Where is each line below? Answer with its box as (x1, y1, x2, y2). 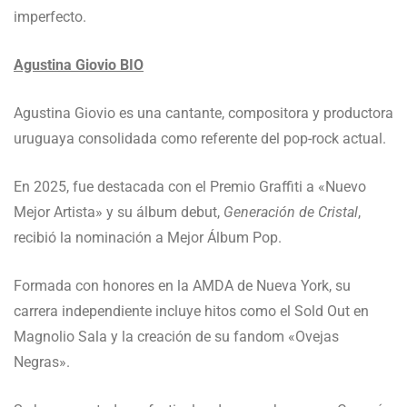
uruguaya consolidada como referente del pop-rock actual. (14, 129, 386, 147)
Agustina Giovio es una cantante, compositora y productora (14, 104, 393, 122)
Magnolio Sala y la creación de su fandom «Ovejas (14, 327, 339, 345)
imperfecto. (14, 7, 86, 25)
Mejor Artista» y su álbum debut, (14, 203, 223, 221)
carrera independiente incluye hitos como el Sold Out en (14, 302, 369, 320)
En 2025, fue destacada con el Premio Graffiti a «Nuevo (14, 177, 366, 195)
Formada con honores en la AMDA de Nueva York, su (14, 276, 351, 294)
